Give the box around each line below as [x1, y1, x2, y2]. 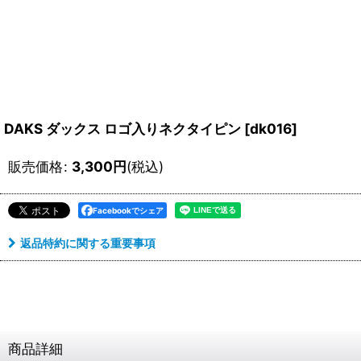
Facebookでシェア [93, 205, 164, 215]
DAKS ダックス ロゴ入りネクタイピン [4, 120, 241, 137]
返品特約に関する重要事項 [20, 236, 156, 250]
